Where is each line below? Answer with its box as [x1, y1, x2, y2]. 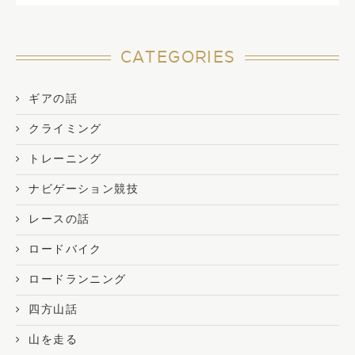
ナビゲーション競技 [29, 181, 139, 196]
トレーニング [29, 151, 102, 166]
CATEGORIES [120, 48, 235, 68]
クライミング [29, 121, 102, 136]
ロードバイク [29, 242, 102, 256]
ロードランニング [29, 272, 127, 286]
